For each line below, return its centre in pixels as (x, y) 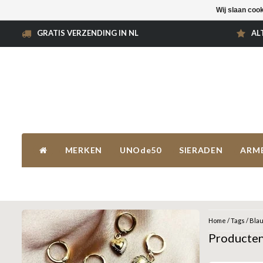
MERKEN (83, 150)
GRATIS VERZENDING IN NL (88, 33)
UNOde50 (140, 150)
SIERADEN (201, 150)
